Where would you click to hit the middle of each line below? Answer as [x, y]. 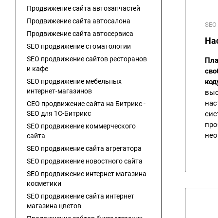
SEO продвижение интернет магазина [87, 174]
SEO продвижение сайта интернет [81, 196]
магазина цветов [54, 206]
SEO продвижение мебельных [74, 81]
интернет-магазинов [59, 91]
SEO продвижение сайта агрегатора [84, 148]
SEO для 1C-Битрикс [59, 113]
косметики [44, 183]
